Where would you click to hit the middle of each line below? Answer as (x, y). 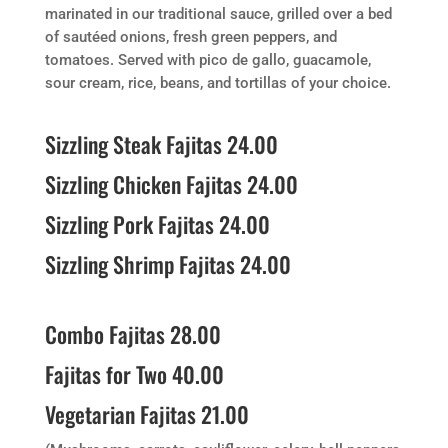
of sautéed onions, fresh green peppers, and (190, 37)
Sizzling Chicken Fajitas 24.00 (171, 184)
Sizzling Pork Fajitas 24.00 (157, 224)
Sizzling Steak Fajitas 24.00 (161, 144)
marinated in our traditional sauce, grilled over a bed (218, 14)
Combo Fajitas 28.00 (132, 334)
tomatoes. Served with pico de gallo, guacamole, (207, 60)
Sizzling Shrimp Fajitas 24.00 (167, 264)
